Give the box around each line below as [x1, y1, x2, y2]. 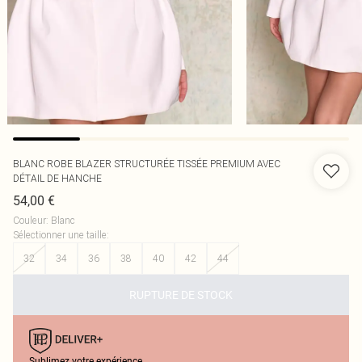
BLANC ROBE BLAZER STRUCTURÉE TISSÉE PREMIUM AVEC [13, 158, 280, 170]
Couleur [13, 214, 46, 226]
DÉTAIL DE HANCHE [13, 172, 102, 184]
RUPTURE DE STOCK [129, 288, 233, 301]
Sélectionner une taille [13, 229, 107, 241]
